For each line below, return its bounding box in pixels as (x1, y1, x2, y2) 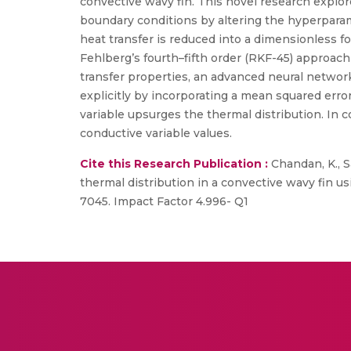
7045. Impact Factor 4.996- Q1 (80, 194, 248, 208)
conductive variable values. (80, 126, 232, 140)
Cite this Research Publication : (80, 157, 268, 171)
